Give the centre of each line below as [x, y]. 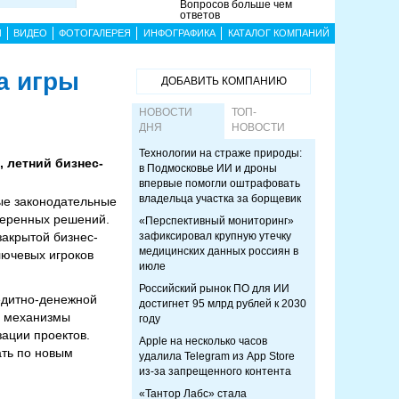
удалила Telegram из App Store [217, 356]
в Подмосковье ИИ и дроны [208, 168]
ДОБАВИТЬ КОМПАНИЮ [224, 81]
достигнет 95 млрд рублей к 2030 [223, 304]
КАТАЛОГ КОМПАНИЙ [278, 33]
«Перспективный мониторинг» [216, 221]
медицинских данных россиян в [219, 251]
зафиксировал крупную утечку [215, 236]
